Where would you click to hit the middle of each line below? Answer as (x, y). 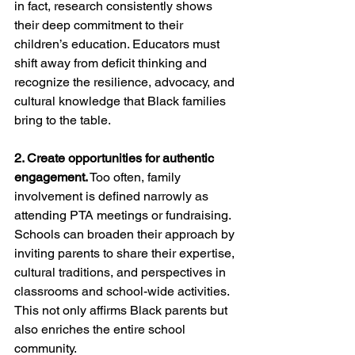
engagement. (51, 177)
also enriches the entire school (101, 329)
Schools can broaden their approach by (126, 234)
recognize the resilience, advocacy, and (126, 82)
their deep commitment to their (100, 25)
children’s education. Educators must (118, 44)
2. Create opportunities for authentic (116, 158)
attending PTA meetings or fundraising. (124, 215)
